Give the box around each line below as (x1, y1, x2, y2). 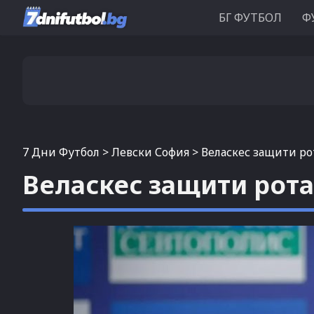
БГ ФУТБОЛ (219, 10, 282, 25)
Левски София (111, 144, 189, 160)
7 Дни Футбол (22, 144, 100, 160)
